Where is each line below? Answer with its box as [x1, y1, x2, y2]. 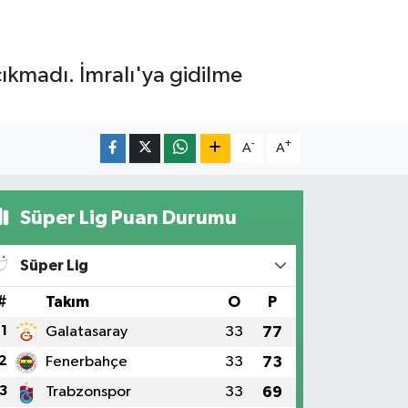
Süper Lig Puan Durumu [15, 207, 237, 228]
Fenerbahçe [45, 353, 127, 370]
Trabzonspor [45, 383, 131, 400]
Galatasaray [45, 323, 127, 340]
